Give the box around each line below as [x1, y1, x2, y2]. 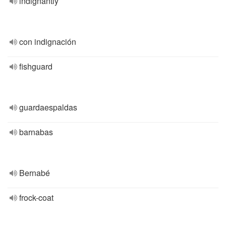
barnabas [19, 126, 53, 138]
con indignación [19, 36, 76, 47]
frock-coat [19, 192, 53, 203]
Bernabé [19, 167, 50, 179]
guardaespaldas [19, 101, 77, 113]
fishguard [19, 61, 52, 72]
